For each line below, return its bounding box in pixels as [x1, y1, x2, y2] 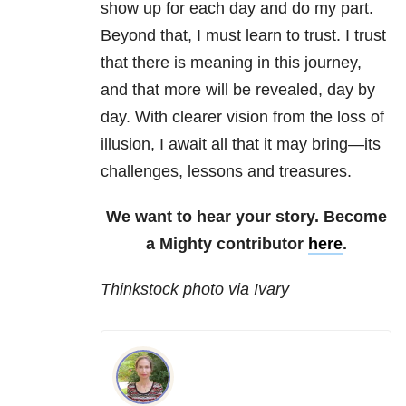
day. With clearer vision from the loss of [101, 108, 384, 127]
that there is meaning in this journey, [101, 53, 362, 72]
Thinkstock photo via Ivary [101, 280, 289, 299]
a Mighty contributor [145, 235, 308, 254]
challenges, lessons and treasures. [101, 162, 352, 181]
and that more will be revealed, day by [101, 81, 375, 100]
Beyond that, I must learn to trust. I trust [101, 26, 386, 45]
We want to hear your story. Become [105, 208, 387, 227]
